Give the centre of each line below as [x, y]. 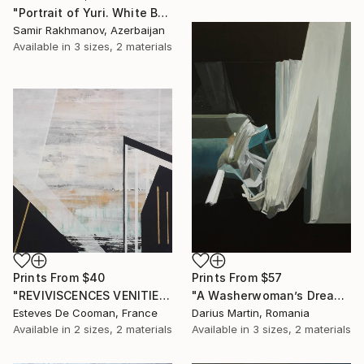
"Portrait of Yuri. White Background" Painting [163, 13]
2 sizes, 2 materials [123, 329]
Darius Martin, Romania [251, 313]
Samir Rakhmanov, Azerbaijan [89, 30]
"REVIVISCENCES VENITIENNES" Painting [164, 296]
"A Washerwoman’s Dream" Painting [340, 296]
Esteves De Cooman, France [85, 313]
